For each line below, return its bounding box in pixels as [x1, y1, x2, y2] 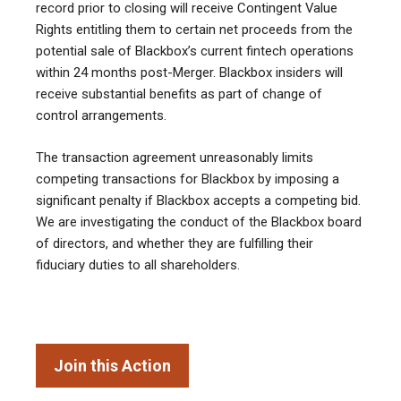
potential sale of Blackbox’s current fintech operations [36, 43, 354, 60]
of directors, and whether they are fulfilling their [36, 235, 313, 252]
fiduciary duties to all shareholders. [36, 256, 243, 273]
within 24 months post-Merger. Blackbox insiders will [36, 64, 343, 81]
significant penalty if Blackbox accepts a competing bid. [36, 192, 361, 209]
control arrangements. [36, 107, 166, 124]
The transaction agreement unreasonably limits [36, 149, 313, 166]
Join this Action [54, 356, 171, 376]
